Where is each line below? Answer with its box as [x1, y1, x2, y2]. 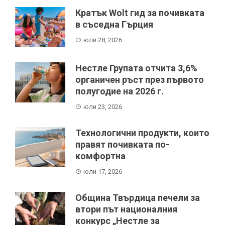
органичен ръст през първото [75, 74, 204, 85]
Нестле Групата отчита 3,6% [75, 62, 197, 73]
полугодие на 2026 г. [75, 85, 164, 96]
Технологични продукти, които [75, 127, 209, 138]
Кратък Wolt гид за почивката [75, 7, 204, 18]
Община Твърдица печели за [75, 192, 200, 203]
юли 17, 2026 [83, 167, 122, 175]
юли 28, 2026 [83, 36, 122, 44]
